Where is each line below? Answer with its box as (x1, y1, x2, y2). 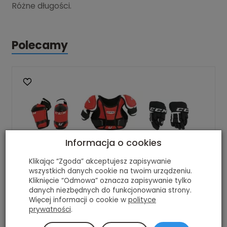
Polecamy (11, 37, 68, 53)
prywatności (29, 204, 71, 214)
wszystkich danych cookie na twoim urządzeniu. (29, 166, 192, 176)
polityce (128, 195, 156, 205)
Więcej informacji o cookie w (29, 195, 128, 205)
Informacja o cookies (65, 136, 162, 149)
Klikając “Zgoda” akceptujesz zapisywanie (29, 156, 171, 166)
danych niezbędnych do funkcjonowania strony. (29, 185, 192, 195)
